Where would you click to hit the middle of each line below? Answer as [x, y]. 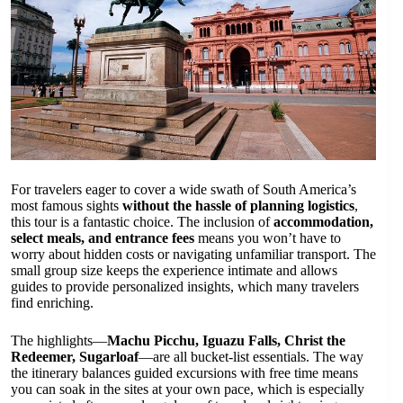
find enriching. [52, 303]
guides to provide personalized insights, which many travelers [185, 287]
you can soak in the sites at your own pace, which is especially [188, 390]
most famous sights [67, 206]
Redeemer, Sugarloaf [75, 357]
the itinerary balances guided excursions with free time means [184, 373]
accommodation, [323, 222]
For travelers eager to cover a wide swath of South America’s [184, 190]
